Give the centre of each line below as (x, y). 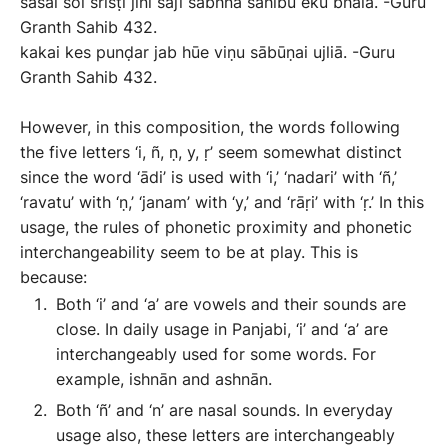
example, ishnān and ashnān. (164, 379)
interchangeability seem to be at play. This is (189, 252)
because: (53, 277)
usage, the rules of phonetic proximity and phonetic (216, 227)
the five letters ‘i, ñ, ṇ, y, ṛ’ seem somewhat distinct (211, 152)
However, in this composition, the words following (210, 127)
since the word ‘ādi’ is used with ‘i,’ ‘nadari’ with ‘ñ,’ (208, 177)
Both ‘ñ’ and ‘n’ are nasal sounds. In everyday (224, 410)
